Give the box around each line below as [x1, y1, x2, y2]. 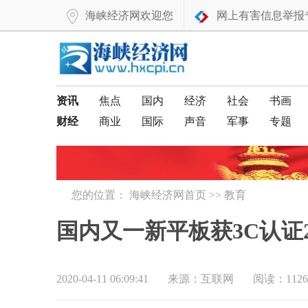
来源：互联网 [168, 273, 234, 285]
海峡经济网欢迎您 [85, 10, 173, 21]
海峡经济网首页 [129, 189, 206, 201]
